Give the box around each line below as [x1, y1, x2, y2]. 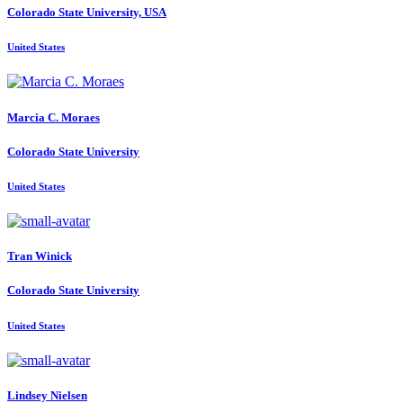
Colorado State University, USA [7, 5, 166, 20]
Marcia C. [7, 110, 61, 124]
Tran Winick [7, 249, 72, 264]
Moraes [61, 110, 100, 124]
